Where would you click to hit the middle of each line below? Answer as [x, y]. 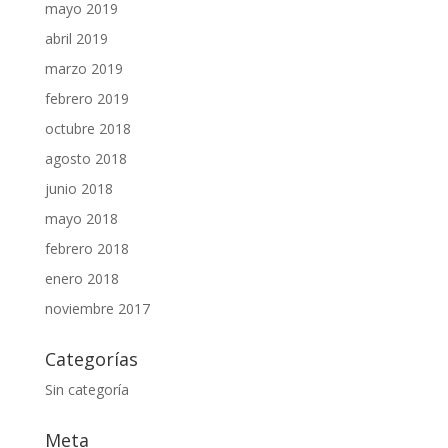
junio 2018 [78, 188]
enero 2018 [81, 278]
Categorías [91, 359]
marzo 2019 [83, 68]
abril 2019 [76, 38]
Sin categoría [86, 389]
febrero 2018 [86, 248]
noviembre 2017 [97, 308]
